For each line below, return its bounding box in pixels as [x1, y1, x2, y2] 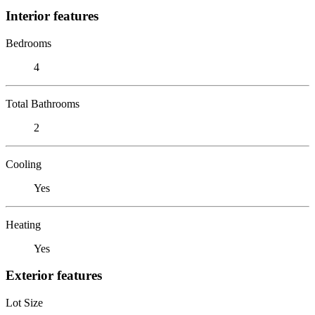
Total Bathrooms [6, 97, 79, 110]
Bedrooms [6, 37, 51, 49]
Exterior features [6, 268, 102, 283]
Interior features [6, 8, 98, 23]
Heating [6, 218, 41, 231]
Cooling [6, 157, 41, 170]
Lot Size [6, 296, 43, 309]
